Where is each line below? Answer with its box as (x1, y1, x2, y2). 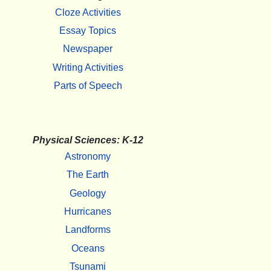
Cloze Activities (54, 7, 121, 18)
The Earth (67, 169, 109, 180)
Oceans (71, 243, 105, 253)
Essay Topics (59, 25, 116, 36)
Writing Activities (52, 62, 123, 73)
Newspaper (63, 44, 113, 54)
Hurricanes (64, 206, 111, 217)
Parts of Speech (53, 80, 122, 91)
